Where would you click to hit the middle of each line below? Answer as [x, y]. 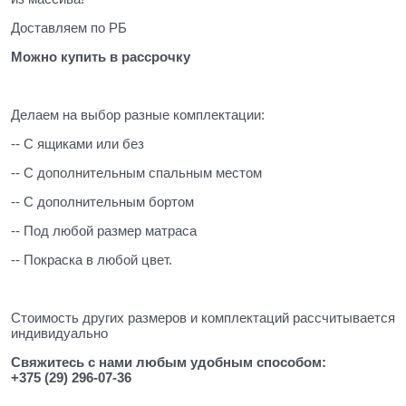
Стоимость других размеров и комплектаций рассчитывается [203, 317]
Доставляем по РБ [69, 27]
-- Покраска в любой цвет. [92, 259]
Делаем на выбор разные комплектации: [140, 114]
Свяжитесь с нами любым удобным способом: [169, 362]
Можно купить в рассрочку [101, 56]
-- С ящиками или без [79, 143]
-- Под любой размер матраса [106, 230]
